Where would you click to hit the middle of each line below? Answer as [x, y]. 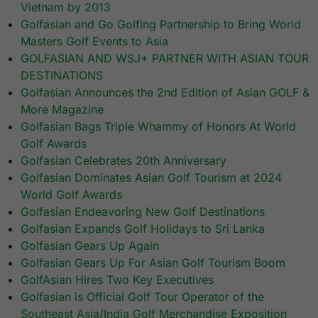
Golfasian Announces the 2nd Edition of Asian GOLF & [165, 93]
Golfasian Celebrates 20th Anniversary [124, 161]
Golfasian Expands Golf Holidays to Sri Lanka [143, 229]
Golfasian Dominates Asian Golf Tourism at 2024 [152, 178]
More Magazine [62, 110]
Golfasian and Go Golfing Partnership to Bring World [161, 24]
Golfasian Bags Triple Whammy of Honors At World [159, 127]
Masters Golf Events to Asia [95, 42]
